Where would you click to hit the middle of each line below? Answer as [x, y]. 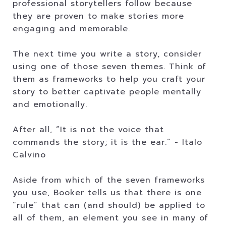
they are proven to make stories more [98, 16]
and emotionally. [50, 104]
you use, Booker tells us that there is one [107, 193]
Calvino [29, 155]
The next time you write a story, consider [107, 54]
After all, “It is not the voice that [88, 130]
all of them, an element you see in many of [110, 218]
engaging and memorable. [71, 29]
